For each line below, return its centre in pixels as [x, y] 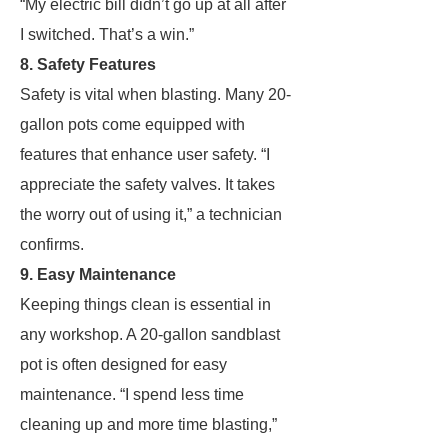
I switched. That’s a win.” [107, 34]
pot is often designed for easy [123, 364]
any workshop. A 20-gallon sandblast [150, 334]
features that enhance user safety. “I [145, 154]
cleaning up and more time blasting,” [148, 424]
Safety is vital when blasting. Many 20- [155, 94]
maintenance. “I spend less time [132, 394]
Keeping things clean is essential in [145, 304]
